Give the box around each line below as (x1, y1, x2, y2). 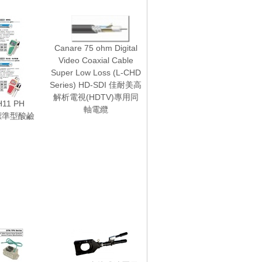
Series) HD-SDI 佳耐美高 (50, 80, 142, 89)
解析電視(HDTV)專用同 (53, 92, 139, 102)
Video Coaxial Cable (58, 56, 133, 65)
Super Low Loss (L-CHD (50, 68, 141, 77)
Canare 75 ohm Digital (54, 43, 137, 53)
